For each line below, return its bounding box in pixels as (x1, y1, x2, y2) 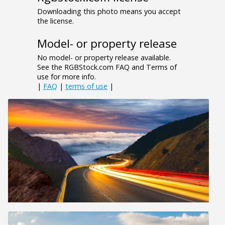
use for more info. (37, 72, 96, 82)
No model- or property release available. (37, 53, 171, 63)
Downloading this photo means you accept (37, 7, 181, 17)
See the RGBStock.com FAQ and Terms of (37, 62, 177, 72)
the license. (37, 16, 74, 26)
